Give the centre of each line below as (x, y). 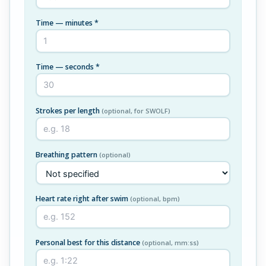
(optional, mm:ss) (170, 243)
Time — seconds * (68, 67)
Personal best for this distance (89, 243)
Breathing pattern (67, 155)
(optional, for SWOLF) (136, 111)
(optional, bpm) (155, 199)
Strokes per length (69, 111)
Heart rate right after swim (83, 199)
